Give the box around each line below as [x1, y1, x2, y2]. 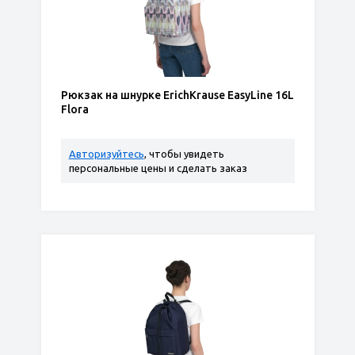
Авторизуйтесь [68, 148, 144, 159]
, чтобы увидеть [143, 148, 224, 159]
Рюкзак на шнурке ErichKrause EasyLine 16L [60, 89, 294, 101]
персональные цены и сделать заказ [68, 162, 247, 174]
